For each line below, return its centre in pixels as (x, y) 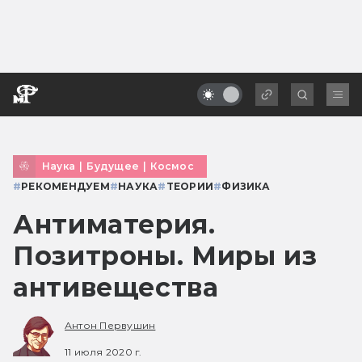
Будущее (113, 166)
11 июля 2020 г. (103, 351)
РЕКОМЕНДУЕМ (65, 186)
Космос (172, 166)
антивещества (116, 287)
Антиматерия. (114, 224)
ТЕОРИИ (190, 186)
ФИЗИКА (246, 186)
